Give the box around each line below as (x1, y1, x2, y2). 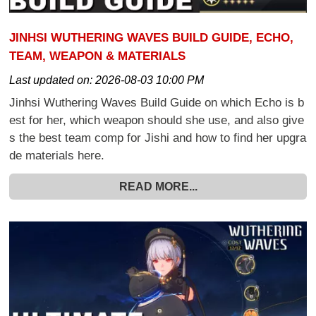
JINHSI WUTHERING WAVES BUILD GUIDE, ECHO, (9, 30, 294, 45)
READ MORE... (119, 181, 197, 193)
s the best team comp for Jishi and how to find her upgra (9, 130, 307, 145)
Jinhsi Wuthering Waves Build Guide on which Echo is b (9, 95, 305, 109)
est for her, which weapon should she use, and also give (9, 113, 305, 127)
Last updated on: (9, 73, 96, 86)
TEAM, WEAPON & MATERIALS (9, 49, 186, 63)
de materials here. (9, 148, 105, 162)
